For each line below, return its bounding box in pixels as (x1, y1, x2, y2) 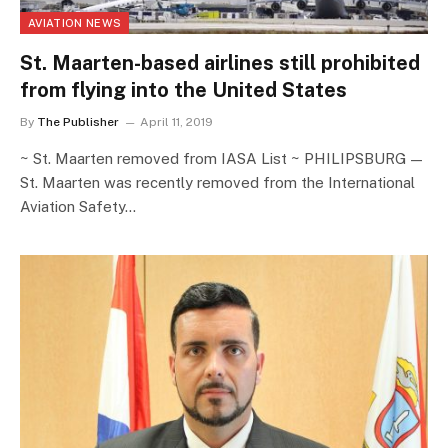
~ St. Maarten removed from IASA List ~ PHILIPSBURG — (20, 149, 422, 167)
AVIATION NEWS (28, 16, 122, 29)
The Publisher (37, 114, 119, 129)
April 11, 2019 (140, 114, 213, 129)
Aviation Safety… (20, 197, 136, 215)
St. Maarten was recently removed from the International (20, 173, 415, 191)
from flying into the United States (20, 77, 347, 102)
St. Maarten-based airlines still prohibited (20, 50, 420, 75)
